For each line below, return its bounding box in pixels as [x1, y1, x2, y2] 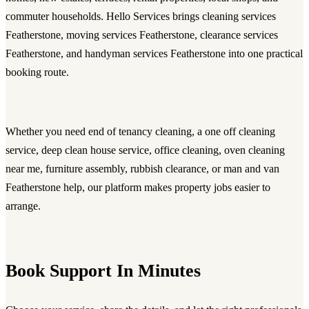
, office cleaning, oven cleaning [149, 143, 285, 156]
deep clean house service [41, 143, 149, 156]
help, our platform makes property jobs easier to [61, 181, 270, 193]
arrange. [6, 199, 41, 212]
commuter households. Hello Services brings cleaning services [6, 10, 276, 22]
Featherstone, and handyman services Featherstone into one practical [6, 47, 303, 59]
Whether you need [6, 125, 88, 137]
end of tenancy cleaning [88, 125, 192, 137]
